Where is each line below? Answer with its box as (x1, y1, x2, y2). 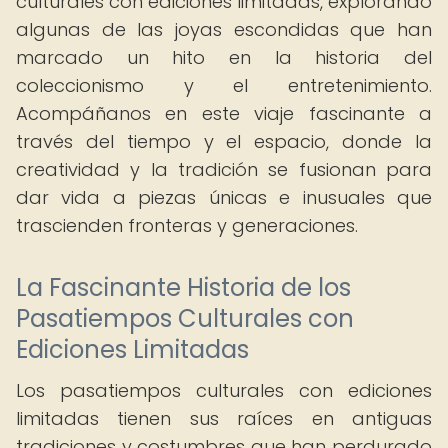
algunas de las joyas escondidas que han (16, 17, 432, 42)
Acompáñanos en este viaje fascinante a (16, 101, 432, 126)
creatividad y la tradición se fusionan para (16, 157, 432, 182)
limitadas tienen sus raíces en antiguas (16, 406, 432, 431)
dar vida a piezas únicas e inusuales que (16, 185, 432, 210)
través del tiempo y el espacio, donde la (16, 129, 432, 154)
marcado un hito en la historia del (16, 45, 432, 70)
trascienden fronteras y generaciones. (16, 213, 358, 238)
